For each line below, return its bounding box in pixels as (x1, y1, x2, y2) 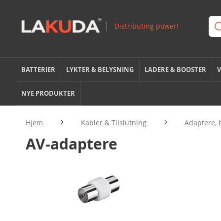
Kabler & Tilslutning (81, 118, 148, 127)
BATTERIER (21, 65, 56, 74)
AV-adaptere (26, 134, 117, 154)
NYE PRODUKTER (21, 89, 75, 98)
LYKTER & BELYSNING (66, 65, 134, 74)
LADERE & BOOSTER (145, 65, 207, 74)
